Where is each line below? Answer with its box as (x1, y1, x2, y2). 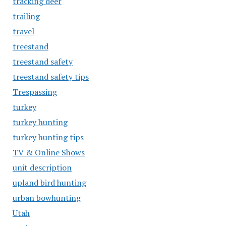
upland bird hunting (12, 177, 86, 188)
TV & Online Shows (12, 147, 85, 158)
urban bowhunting (12, 192, 81, 203)
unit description (12, 162, 72, 173)
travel (12, 26, 34, 37)
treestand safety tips (12, 71, 89, 82)
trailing (12, 11, 40, 22)
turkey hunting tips (12, 132, 84, 143)
